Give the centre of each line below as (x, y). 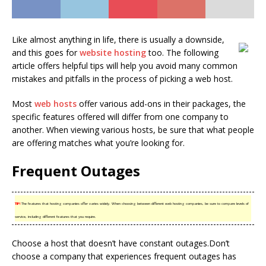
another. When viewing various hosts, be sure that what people (133, 130)
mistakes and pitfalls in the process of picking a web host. (122, 79)
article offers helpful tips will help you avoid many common (125, 66)
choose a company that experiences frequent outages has (124, 256)
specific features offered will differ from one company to (120, 117)
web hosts (56, 104)
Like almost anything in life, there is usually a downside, (118, 39)
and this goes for (46, 53)
